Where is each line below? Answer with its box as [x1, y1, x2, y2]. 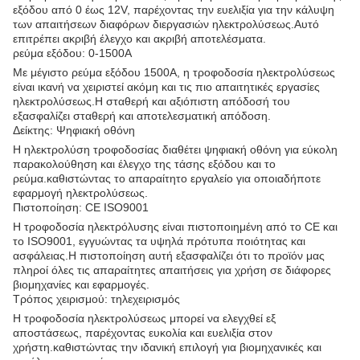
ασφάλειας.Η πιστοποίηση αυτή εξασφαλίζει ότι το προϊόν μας [13, 249, 325, 262]
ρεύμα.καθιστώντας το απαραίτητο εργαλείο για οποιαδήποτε [13, 172, 321, 185]
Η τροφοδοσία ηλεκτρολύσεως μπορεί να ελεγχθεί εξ [13, 312, 276, 325]
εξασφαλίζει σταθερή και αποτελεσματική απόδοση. [13, 109, 271, 122]
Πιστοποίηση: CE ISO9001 [13, 201, 149, 214]
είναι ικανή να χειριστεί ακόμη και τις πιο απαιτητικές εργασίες [13, 80, 320, 93]
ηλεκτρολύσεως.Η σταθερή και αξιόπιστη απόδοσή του [13, 95, 290, 108]
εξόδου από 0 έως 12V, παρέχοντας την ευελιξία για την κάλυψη [13, 3, 334, 16]
